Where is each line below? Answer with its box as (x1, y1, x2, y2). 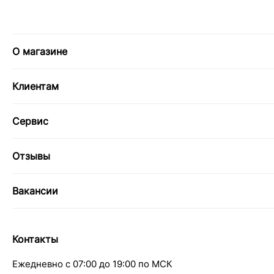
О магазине (12, 45, 67, 58)
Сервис (12, 115, 48, 128)
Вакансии (12, 185, 58, 198)
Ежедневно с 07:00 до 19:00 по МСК (12, 258, 172, 270)
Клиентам (12, 80, 59, 93)
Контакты (12, 233, 58, 246)
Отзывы (12, 150, 50, 163)
